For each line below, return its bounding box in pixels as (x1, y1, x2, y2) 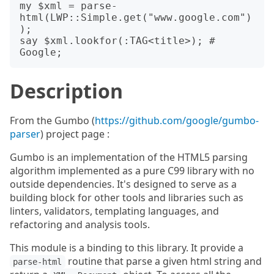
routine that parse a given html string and (65, 254, 262, 268)
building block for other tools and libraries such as (10, 191, 243, 204)
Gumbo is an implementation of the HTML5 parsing (10, 150, 248, 164)
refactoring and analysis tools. (10, 218, 150, 231)
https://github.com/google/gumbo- (95, 114, 259, 127)
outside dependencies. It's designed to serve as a (10, 177, 237, 191)
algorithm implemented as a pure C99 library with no (10, 164, 254, 177)
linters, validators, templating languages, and (10, 204, 219, 218)
